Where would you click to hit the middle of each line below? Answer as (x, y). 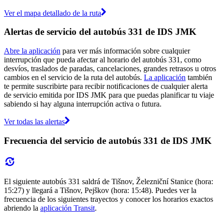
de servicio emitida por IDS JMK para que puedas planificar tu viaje (109, 95)
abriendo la (22, 208)
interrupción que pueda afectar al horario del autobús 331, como (103, 60)
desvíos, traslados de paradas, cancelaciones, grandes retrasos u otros (110, 69)
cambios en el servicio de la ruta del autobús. (74, 78)
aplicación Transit (68, 208)
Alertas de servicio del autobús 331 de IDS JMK (100, 32)
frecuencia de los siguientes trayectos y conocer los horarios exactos (109, 199)
